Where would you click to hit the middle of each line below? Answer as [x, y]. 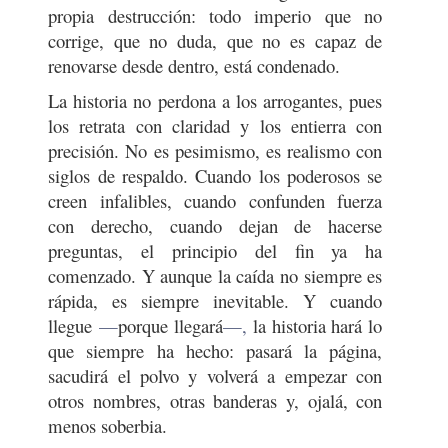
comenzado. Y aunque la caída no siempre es [215, 275]
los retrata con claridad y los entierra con [215, 125]
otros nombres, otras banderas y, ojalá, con [215, 400]
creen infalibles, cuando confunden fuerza [215, 200]
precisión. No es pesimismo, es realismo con [215, 150]
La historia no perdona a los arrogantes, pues [215, 100]
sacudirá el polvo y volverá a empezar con [215, 375]
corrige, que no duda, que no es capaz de [215, 40]
